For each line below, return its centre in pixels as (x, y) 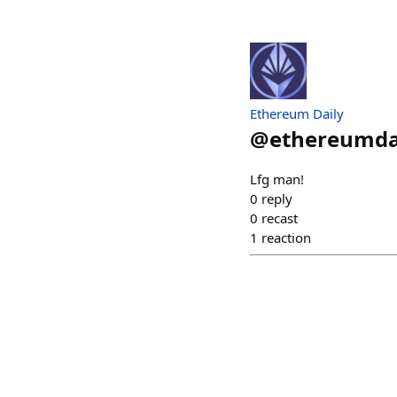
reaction (286, 238)
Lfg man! (277, 179)
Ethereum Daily (297, 114)
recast (280, 218)
